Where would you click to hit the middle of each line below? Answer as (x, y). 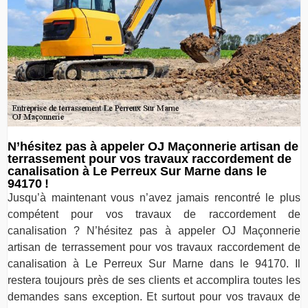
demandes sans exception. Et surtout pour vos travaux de (154, 296)
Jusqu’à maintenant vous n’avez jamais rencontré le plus (154, 197)
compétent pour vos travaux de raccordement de (154, 214)
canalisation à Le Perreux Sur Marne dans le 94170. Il (154, 263)
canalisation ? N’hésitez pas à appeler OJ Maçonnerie (154, 230)
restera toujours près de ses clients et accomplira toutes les (154, 280)
